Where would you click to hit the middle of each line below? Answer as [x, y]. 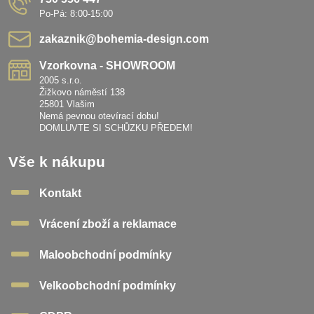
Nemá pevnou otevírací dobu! [99, 116]
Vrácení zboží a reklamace [108, 224]
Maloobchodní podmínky [105, 254]
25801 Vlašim [67, 104]
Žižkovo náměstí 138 [82, 92]
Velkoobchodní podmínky [108, 285]
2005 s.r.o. [61, 80]
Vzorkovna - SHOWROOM [107, 65]
